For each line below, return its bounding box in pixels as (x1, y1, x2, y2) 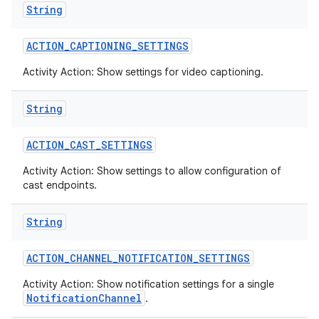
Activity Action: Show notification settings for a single (23, 278, 274, 291)
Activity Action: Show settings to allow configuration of (23, 164, 281, 177)
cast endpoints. (23, 179, 97, 192)
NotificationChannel (26, 291, 142, 305)
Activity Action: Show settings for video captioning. (23, 66, 263, 78)
